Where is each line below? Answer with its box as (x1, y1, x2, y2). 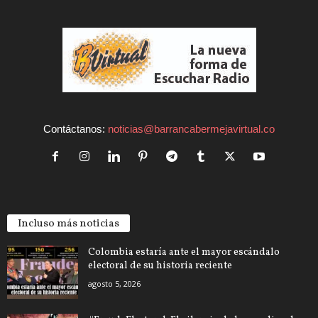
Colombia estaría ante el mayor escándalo (88, 245, 280, 259)
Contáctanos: (43, 122, 108, 135)
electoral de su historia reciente (88, 258, 232, 273)
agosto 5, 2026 (88, 278, 141, 289)
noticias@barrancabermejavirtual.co (108, 122, 275, 135)
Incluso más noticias (18, 216, 119, 231)
